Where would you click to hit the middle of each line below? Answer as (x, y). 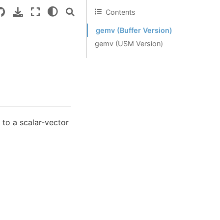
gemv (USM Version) (129, 43)
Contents (121, 12)
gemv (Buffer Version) (134, 30)
